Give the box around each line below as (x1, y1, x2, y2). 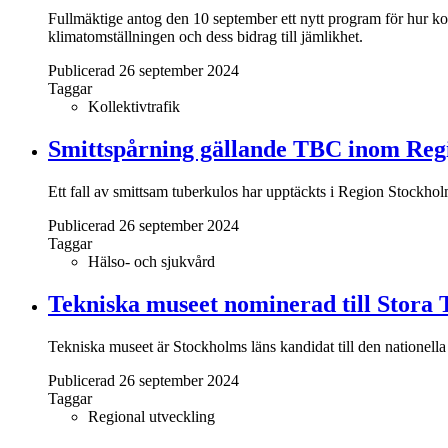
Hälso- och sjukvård (88, 252, 215, 270)
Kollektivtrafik (88, 98, 180, 116)
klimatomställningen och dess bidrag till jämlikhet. (48, 28, 363, 46)
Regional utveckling (88, 407, 215, 425)
